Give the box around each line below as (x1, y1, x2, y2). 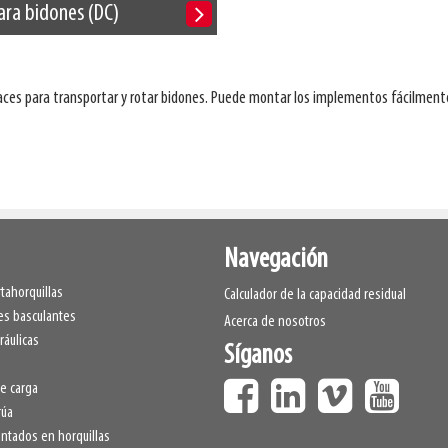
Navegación (224, 246, 328, 275)
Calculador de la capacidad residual (224, 287, 406, 304)
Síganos (224, 342, 292, 371)
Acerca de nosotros (224, 314, 326, 331)
